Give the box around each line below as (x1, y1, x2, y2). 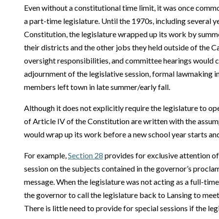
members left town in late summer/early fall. (24, 82, 170, 91)
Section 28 (68, 151, 103, 160)
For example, (24, 151, 68, 160)
